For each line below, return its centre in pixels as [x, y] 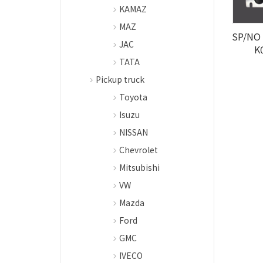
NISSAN [134, 132]
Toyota [133, 97]
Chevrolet [139, 150]
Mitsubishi [139, 167]
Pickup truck [120, 79]
